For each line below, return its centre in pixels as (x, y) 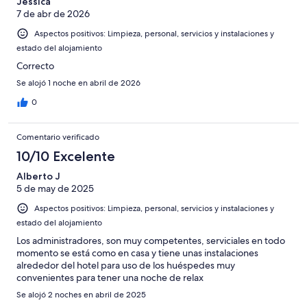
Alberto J (38, 176)
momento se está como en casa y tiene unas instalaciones (137, 253)
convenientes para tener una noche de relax (110, 278)
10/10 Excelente (66, 157)
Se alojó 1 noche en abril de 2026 (78, 83)
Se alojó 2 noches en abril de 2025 (81, 295)
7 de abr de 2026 (53, 14)
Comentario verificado (58, 137)
